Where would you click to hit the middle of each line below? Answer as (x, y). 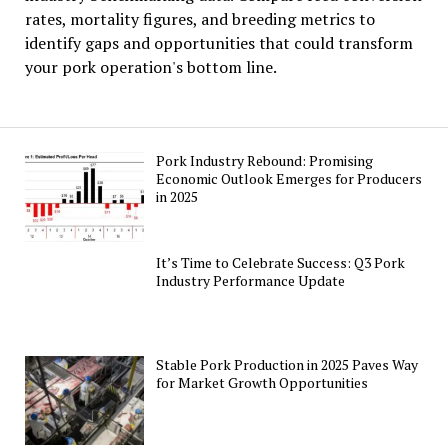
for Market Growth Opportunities (262, 382)
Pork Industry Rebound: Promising (265, 161)
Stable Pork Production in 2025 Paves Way (287, 364)
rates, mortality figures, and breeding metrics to (199, 19)
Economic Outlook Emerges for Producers (289, 179)
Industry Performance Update (251, 281)
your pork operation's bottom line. (150, 67)
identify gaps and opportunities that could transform (218, 43)
